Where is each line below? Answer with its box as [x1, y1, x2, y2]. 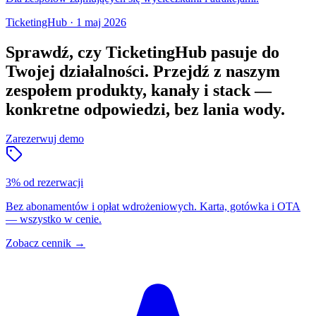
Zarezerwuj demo [6, 133, 84, 145]
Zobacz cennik [6, 237, 71, 250]
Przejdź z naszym [153, 61, 280, 80]
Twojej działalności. [6, 61, 149, 80]
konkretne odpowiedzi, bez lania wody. [6, 99, 285, 119]
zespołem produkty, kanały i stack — [6, 80, 272, 99]
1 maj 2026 [76, 16, 126, 28]
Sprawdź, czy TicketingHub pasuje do [6, 42, 279, 61]
